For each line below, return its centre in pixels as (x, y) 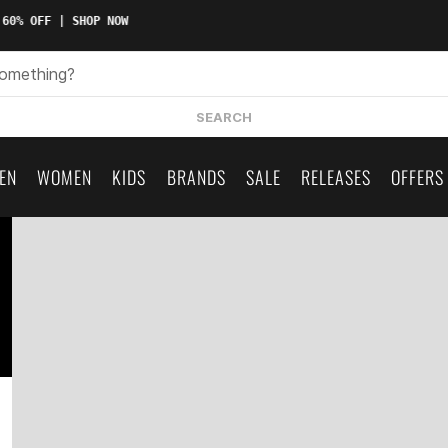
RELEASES (335, 177)
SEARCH (224, 116)
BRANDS (196, 177)
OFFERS (417, 177)
